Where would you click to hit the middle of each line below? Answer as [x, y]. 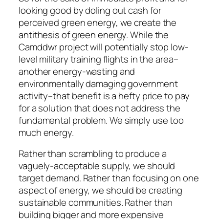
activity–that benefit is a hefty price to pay [104, 96]
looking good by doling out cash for [90, 10]
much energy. [46, 132]
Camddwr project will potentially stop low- [104, 47]
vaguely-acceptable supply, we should [97, 166]
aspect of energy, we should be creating [101, 190]
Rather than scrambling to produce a [93, 154]
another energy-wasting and [77, 71]
